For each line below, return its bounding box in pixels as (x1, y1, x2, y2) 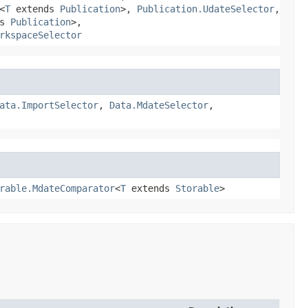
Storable (175, 182, 219, 194)
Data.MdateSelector (109, 99, 208, 111)
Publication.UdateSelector (137, 3, 274, 14)
